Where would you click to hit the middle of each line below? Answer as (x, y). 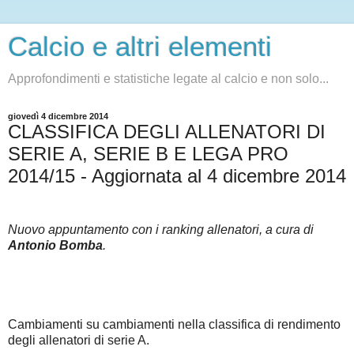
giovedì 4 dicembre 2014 (58, 116)
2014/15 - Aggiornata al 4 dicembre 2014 (177, 176)
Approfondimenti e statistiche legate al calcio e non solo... (168, 79)
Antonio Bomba (55, 245)
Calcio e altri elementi (140, 47)
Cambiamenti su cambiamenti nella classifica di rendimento (174, 324)
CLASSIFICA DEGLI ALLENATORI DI (167, 132)
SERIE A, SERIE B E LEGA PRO (148, 154)
